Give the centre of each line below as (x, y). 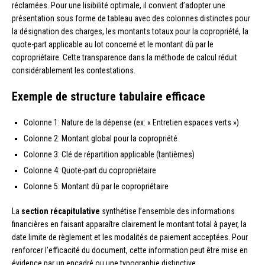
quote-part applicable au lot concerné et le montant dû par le (113, 45)
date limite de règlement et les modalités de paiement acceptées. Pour (130, 237)
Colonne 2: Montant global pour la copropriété (101, 139)
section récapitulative (61, 211)
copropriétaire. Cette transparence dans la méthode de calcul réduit (125, 58)
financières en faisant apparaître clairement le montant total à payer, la (129, 224)
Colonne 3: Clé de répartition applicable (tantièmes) (109, 155)
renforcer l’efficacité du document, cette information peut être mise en (130, 251)
